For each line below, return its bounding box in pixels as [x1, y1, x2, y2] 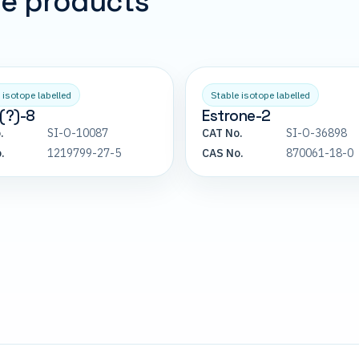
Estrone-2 [202, 106, 271, 127]
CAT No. [202, 126, 243, 141]
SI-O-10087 [46, 126, 108, 141]
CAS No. [202, 146, 244, 161]
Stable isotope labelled [211, 89, 310, 102]
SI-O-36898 [286, 126, 347, 141]
